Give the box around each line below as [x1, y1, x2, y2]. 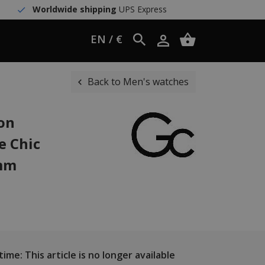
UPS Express [116, 4, 167, 15]
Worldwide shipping [32, 4, 117, 15]
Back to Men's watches [88, 75, 189, 88]
